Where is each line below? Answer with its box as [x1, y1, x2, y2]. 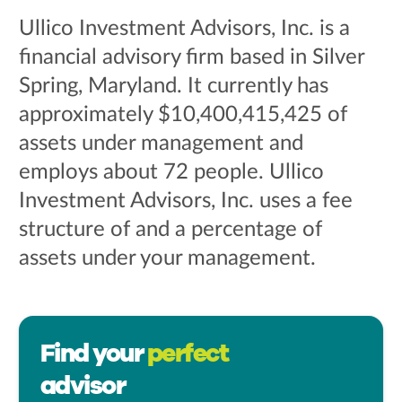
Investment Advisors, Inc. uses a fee [18, 190, 353, 212]
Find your [39, 336, 147, 371]
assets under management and [18, 133, 303, 154]
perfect [146, 336, 229, 371]
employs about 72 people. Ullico [18, 162, 324, 183]
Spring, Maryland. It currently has [18, 75, 328, 97]
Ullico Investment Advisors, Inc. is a [18, 18, 350, 39]
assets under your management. [18, 248, 316, 269]
